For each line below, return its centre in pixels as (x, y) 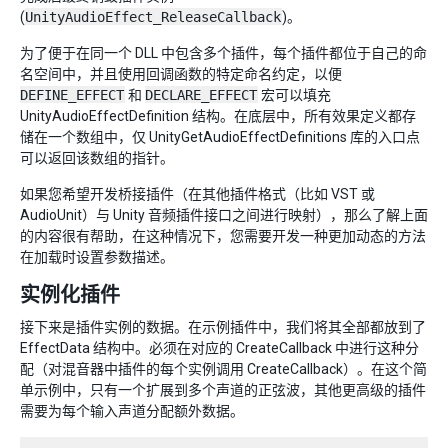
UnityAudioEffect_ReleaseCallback (153, 17)
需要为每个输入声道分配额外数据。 (132, 411)
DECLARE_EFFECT (201, 95)
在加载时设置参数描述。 (97, 257)
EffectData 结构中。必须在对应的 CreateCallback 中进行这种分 (219, 348)
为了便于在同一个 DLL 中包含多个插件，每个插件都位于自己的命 (223, 53)
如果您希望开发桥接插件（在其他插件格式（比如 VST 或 (197, 194)
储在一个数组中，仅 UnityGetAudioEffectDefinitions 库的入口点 (220, 137)
